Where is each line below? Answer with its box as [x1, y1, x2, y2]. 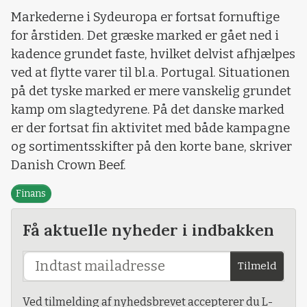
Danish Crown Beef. [11, 157, 126, 173]
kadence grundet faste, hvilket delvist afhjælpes [11, 46, 295, 62]
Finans [16, 188, 47, 200]
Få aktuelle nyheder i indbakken [23, 219, 274, 241]
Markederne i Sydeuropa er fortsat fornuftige [11, 9, 280, 25]
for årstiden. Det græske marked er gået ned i [11, 27, 279, 43]
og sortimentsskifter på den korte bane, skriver [11, 138, 292, 154]
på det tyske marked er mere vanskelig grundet [11, 83, 291, 99]
